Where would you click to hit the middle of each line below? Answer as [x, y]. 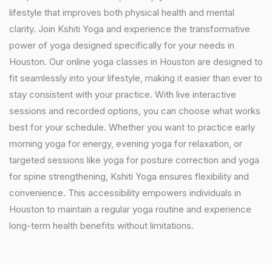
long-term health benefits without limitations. [101, 226]
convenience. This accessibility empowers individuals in [125, 193]
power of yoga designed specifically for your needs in [122, 45]
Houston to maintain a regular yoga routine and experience [130, 209]
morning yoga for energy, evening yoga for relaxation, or [126, 144]
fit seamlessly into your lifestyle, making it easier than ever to [136, 78]
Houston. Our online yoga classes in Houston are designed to [136, 62]
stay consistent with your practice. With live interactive [123, 94]
